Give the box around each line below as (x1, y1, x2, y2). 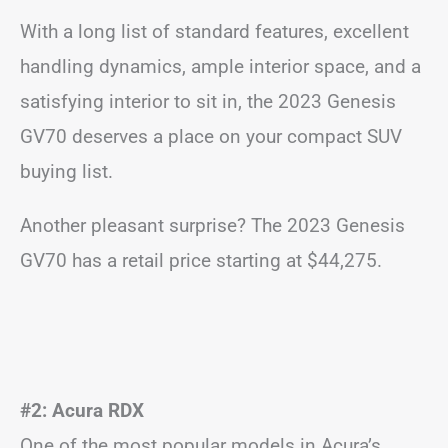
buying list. (20, 159, 113, 183)
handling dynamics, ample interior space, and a (20, 54, 421, 78)
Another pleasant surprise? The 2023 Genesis (20, 213, 405, 237)
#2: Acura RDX (20, 398, 144, 422)
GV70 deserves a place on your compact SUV (20, 124, 402, 148)
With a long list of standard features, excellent (20, 19, 409, 43)
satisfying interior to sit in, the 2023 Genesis (20, 89, 396, 113)
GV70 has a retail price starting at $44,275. (20, 248, 382, 272)
